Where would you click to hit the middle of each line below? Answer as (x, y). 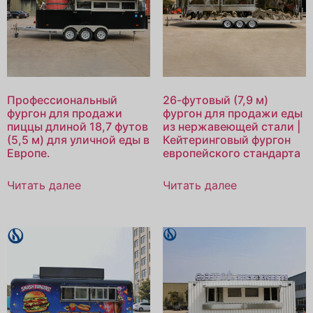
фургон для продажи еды (232, 114)
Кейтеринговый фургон (226, 140)
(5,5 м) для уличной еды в (78, 140)
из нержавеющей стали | (231, 127)
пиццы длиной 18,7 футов (78, 127)
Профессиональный (62, 100)
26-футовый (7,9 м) (215, 100)
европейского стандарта (231, 153)
